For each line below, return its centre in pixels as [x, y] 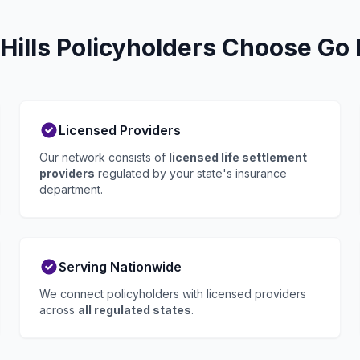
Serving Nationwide [120, 267]
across [59, 310]
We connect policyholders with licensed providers [173, 294]
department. [71, 189]
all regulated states [135, 310]
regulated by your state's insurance [191, 173]
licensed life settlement [238, 157]
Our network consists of [104, 157]
